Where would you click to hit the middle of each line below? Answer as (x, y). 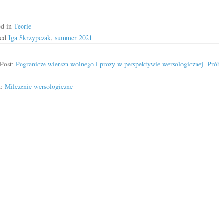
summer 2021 (73, 37)
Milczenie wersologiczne (39, 86)
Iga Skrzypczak (29, 37)
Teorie (22, 26)
